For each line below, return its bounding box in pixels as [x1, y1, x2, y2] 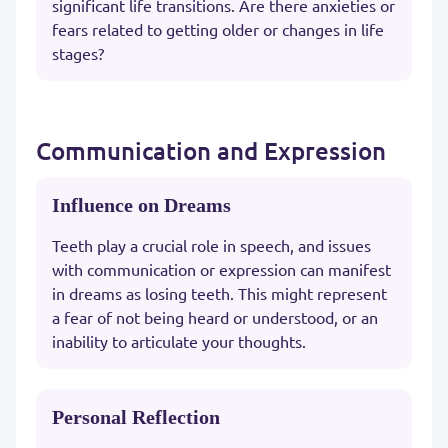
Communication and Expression [36, 134, 386, 166]
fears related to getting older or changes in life [52, 18, 384, 39]
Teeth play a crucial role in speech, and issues [52, 234, 371, 255]
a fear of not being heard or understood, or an [52, 306, 378, 327]
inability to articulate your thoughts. [52, 330, 306, 351]
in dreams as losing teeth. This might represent [52, 282, 387, 303]
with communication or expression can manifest [52, 258, 391, 279]
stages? [52, 42, 104, 63]
